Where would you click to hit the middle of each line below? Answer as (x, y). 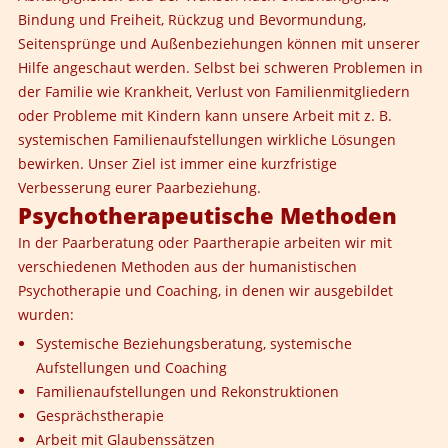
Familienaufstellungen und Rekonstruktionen (187, 391)
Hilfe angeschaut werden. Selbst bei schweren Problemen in (220, 67)
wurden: (46, 314)
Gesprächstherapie (100, 415)
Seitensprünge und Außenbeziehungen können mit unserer (219, 43)
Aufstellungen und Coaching (131, 367)
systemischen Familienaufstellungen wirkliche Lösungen (207, 139)
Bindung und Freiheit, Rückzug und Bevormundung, (192, 19)
